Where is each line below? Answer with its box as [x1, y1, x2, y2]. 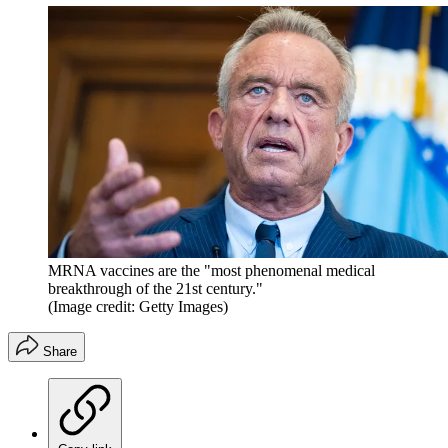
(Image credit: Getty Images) [48, 297, 228, 315]
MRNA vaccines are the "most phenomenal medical [48, 261, 375, 279]
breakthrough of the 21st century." [48, 279, 263, 297]
